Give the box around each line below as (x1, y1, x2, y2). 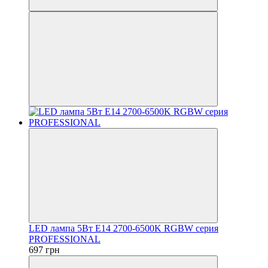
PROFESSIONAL (29, 233, 100, 244)
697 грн (29, 244, 60, 255)
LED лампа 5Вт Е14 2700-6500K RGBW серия (29, 223, 218, 233)
